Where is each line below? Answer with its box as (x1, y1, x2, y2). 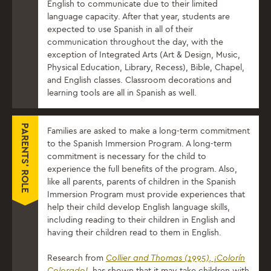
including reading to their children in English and (47, 215, 235, 226)
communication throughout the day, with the (47, 37, 223, 48)
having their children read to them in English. (47, 227, 221, 238)
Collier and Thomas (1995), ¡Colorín (106, 253, 245, 264)
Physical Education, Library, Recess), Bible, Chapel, (47, 62, 244, 73)
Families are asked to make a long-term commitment (47, 126, 250, 137)
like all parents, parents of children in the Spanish (47, 177, 236, 188)
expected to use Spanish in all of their (47, 24, 193, 35)
